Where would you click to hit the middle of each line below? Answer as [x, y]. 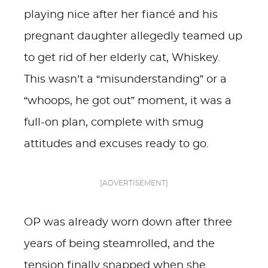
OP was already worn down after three [128, 223]
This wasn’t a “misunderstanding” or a [125, 80]
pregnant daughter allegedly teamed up [133, 36]
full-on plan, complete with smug [114, 123]
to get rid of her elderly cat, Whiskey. [122, 58]
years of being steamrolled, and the [119, 244]
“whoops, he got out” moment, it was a [128, 101]
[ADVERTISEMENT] [134, 183]
